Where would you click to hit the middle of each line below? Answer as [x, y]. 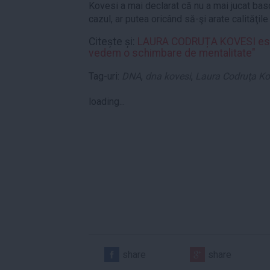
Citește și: [113, 42]
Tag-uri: [105, 76]
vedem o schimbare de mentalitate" [172, 53]
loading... [107, 101]
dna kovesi [168, 76]
